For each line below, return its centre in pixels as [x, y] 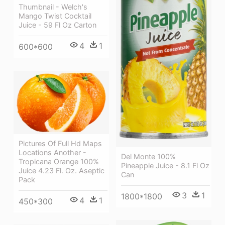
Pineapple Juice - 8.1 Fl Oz [165, 166]
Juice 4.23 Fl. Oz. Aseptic [62, 171]
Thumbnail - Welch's [53, 7]
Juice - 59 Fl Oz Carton [58, 25]
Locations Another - [52, 153]
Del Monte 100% [148, 157]
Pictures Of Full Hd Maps [60, 144]
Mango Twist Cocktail [55, 16]
